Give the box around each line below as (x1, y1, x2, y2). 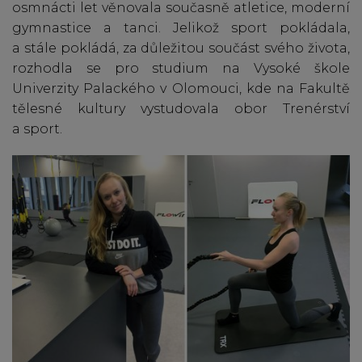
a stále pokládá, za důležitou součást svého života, (12, 40, 350, 56)
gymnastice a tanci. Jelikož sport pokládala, (12, 20, 350, 36)
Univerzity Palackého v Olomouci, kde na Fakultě (12, 81, 350, 96)
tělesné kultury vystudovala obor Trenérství (12, 101, 350, 116)
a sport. (12, 121, 62, 137)
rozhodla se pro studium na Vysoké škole (12, 61, 350, 76)
